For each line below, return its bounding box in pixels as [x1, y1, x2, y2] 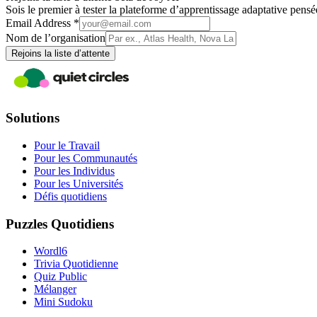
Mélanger [34, 283, 76, 296]
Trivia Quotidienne [34, 258, 118, 270]
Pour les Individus [34, 165, 115, 177]
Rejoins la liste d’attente [11, 47, 110, 59]
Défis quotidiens [34, 190, 107, 202]
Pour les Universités [34, 178, 123, 190]
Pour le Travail [34, 139, 100, 151]
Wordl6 [34, 245, 67, 258]
